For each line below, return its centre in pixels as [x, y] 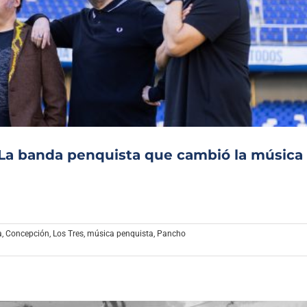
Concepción [27, 233]
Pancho [171, 233]
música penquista [120, 233]
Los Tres [68, 233]
